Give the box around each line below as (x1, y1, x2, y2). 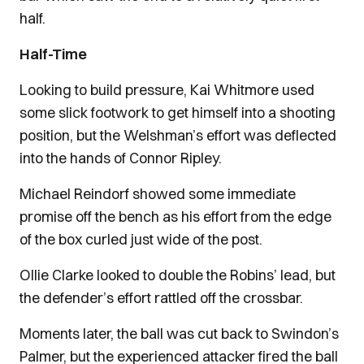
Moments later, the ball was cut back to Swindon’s (19, 324, 339, 343)
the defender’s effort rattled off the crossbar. (19, 288, 303, 307)
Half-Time (19, 45, 87, 63)
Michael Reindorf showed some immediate (19, 184, 296, 203)
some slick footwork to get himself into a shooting (19, 103, 336, 122)
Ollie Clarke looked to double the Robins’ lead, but (19, 266, 336, 284)
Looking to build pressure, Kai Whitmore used (19, 80, 314, 99)
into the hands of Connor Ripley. (19, 149, 222, 167)
